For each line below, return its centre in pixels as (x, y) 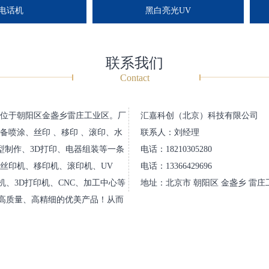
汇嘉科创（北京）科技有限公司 (199, 116)
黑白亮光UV (155, 11)
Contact (134, 78)
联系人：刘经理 (170, 133)
